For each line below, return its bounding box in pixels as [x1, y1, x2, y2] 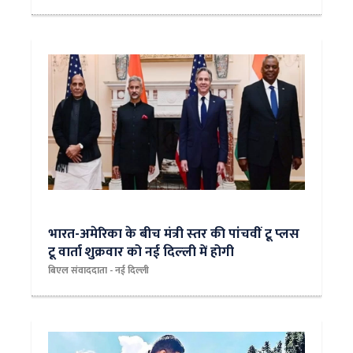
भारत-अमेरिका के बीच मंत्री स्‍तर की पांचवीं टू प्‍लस [48, 222, 299, 245]
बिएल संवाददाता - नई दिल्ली [48, 262, 149, 278]
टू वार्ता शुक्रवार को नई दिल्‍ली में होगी [48, 240, 234, 263]
